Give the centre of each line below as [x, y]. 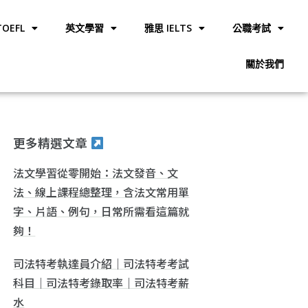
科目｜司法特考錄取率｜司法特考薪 [101, 282]
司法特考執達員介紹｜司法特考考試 [101, 263]
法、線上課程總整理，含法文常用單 [101, 191]
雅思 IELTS [168, 28]
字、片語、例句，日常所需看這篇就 [101, 211]
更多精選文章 [52, 143]
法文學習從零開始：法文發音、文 [96, 172]
